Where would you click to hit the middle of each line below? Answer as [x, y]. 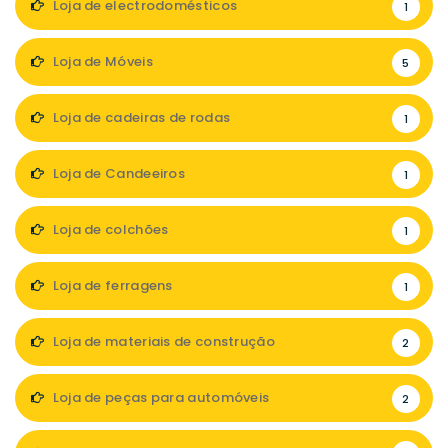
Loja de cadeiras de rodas [140, 117]
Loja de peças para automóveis [159, 397]
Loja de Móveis [101, 61]
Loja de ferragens [111, 285]
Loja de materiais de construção [162, 341]
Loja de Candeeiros [117, 173]
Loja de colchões [109, 229]
